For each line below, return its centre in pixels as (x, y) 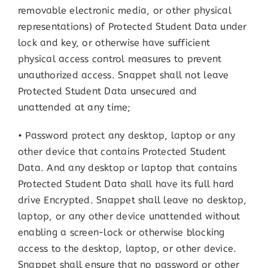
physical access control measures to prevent (120, 59)
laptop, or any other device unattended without (129, 217)
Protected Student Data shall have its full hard (126, 184)
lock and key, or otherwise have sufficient (114, 43)
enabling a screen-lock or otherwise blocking (121, 233)
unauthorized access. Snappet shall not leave (123, 75)
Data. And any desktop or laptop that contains (127, 168)
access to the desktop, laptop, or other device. (127, 249)
